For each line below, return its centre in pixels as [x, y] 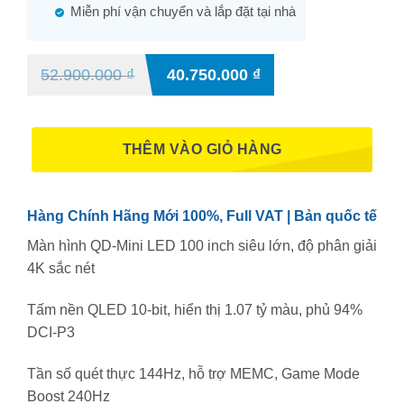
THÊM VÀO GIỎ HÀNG [202, 150]
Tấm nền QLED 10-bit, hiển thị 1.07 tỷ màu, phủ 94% [195, 310]
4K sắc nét [61, 269]
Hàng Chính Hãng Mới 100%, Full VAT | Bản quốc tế [202, 216]
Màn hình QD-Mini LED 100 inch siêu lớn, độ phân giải [202, 246]
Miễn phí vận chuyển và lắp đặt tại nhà [183, 12]
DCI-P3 [51, 333]
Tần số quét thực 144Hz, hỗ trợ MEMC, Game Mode [193, 373]
